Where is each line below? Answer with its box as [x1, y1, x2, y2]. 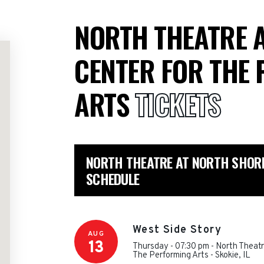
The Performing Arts [133, 249, 209, 261]
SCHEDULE [86, 168, 140, 189]
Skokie [215, 249, 239, 261]
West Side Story [133, 223, 222, 237]
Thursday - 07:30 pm [133, 240, 209, 252]
